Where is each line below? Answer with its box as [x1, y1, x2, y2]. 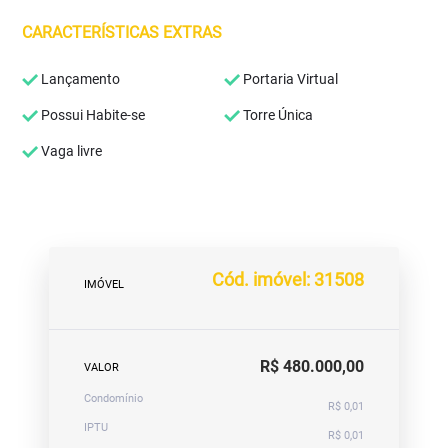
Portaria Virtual [240, 71, 338, 87]
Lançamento [38, 71, 121, 87]
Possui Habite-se [38, 107, 146, 123]
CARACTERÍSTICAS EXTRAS [22, 23, 223, 42]
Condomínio [84, 392, 143, 405]
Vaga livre [38, 143, 103, 159]
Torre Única [240, 107, 313, 123]
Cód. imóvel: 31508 [212, 268, 364, 290]
